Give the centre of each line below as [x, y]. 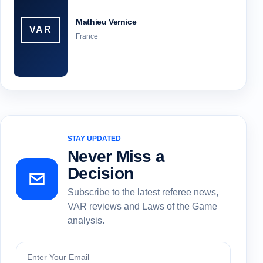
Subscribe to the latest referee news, [143, 192]
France [87, 36]
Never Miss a [116, 156]
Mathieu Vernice [106, 21]
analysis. [86, 220]
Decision [101, 173]
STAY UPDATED [94, 138]
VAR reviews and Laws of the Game [142, 206]
